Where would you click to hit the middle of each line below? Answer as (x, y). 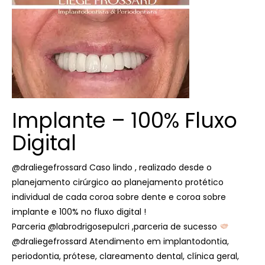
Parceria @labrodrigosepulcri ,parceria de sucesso (116, 227)
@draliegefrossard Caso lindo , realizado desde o (112, 167)
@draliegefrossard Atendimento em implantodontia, (120, 241)
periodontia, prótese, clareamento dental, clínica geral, (125, 256)
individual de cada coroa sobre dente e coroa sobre (119, 197)
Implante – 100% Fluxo (125, 120)
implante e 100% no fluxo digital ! (79, 212)
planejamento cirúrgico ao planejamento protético (118, 182)
